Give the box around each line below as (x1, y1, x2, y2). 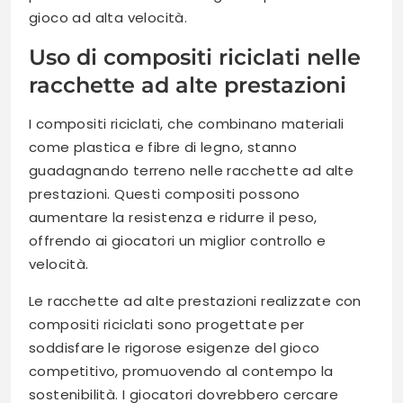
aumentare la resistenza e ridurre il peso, (29, 208, 318, 228)
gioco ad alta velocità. (29, 8, 188, 28)
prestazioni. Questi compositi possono (29, 184, 300, 204)
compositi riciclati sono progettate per (29, 315, 305, 335)
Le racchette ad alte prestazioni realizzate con (29, 291, 362, 311)
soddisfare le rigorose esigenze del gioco (29, 338, 320, 358)
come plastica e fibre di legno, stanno (29, 138, 298, 157)
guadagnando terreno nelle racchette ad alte (29, 161, 354, 181)
